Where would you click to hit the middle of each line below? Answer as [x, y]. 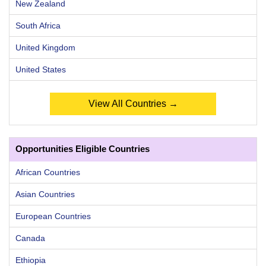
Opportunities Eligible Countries [83, 148]
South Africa [38, 25]
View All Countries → [133, 103]
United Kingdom [45, 47]
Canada [30, 238]
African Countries [48, 172]
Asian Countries [45, 194]
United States [41, 69]
